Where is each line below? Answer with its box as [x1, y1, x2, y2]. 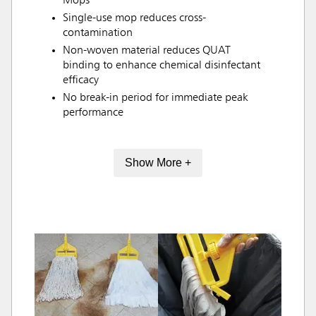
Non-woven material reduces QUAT [63, 44, 231, 56]
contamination [63, 27, 133, 39]
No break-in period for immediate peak [63, 92, 248, 104]
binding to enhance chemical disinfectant [63, 59, 260, 71]
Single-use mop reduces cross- [63, 12, 206, 24]
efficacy [63, 74, 99, 86]
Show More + [125, 157, 191, 169]
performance [63, 107, 123, 119]
